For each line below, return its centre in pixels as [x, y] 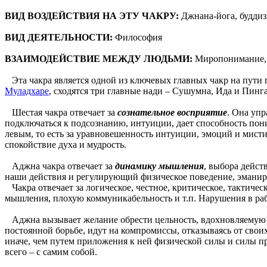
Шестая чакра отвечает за [61, 112]
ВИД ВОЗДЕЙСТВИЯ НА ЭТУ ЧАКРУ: [92, 15]
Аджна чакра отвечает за [60, 166]
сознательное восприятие [172, 112]
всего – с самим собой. [51, 252]
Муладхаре [27, 91]
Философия [139, 37]
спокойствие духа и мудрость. [66, 144]
